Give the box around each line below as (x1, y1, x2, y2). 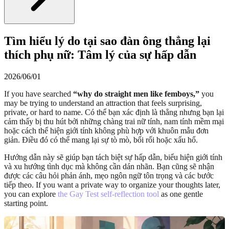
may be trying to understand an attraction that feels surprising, (4, 98, 202, 107)
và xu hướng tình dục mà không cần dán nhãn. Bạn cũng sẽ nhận (4, 162, 214, 171)
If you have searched (4, 89, 73, 98)
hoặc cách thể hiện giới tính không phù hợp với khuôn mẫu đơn (4, 126, 209, 135)
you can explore (4, 189, 58, 198)
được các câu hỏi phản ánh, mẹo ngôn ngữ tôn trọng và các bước (4, 171, 214, 180)
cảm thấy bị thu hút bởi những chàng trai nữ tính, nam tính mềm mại (4, 117, 224, 126)
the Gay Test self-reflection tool (58, 189, 159, 198)
